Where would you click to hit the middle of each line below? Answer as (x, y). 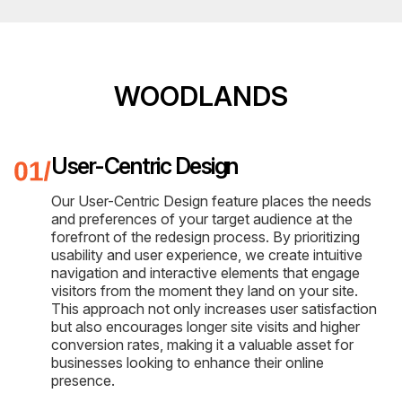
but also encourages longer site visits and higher (205, 326)
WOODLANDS (201, 96)
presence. (83, 380)
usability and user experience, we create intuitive (207, 254)
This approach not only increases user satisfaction (214, 308)
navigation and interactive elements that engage (205, 272)
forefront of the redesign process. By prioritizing (205, 236)
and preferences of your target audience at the (202, 218)
